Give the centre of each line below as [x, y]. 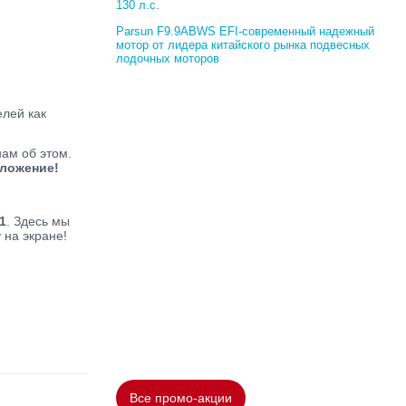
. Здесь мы [38, 221]
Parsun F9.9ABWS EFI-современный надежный [245, 31]
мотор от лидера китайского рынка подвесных [243, 45]
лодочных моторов [168, 58]
